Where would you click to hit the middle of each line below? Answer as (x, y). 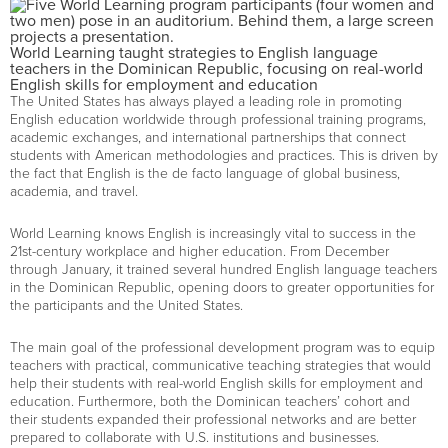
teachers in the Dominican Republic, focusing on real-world (216, 69)
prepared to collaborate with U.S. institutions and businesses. (194, 437)
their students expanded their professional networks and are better (213, 419)
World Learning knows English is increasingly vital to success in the (213, 233)
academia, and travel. (74, 191)
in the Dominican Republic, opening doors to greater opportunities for (222, 287)
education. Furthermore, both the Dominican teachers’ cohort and (210, 401)
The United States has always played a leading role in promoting (206, 101)
